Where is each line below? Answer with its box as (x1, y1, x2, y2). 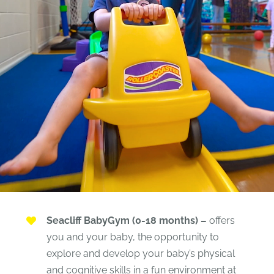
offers (206, 215, 235, 227)
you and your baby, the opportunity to (46, 231, 219, 243)
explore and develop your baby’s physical (46, 248, 235, 260)
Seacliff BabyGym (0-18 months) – (46, 215, 207, 227)
